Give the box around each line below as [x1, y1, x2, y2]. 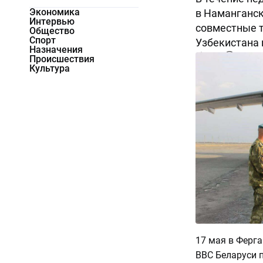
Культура [29, 63, 70, 75]
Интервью [29, 16, 75, 28]
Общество [29, 25, 75, 37]
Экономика [29, 6, 80, 18]
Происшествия [29, 53, 95, 65]
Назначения [29, 44, 83, 56]
